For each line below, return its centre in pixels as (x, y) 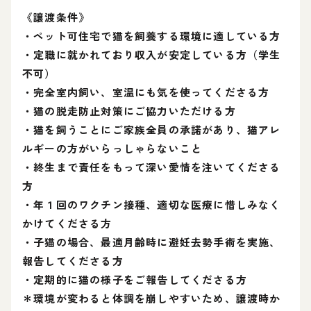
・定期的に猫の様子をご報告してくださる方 (135, 279)
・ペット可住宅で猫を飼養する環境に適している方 (152, 35)
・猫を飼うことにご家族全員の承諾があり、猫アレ (152, 129)
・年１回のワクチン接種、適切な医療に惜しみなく (152, 204)
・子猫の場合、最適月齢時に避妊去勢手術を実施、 (152, 242)
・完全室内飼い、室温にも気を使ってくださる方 (146, 92)
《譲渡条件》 (56, 17)
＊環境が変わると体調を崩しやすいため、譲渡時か (152, 298)
